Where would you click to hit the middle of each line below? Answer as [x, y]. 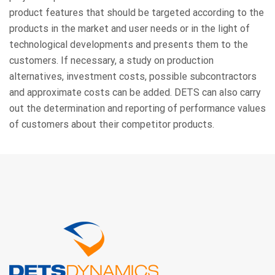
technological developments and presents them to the [129, 45]
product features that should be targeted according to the [137, 13]
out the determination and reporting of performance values [137, 109]
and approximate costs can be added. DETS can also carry [135, 93]
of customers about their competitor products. [112, 125]
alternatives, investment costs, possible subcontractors [133, 77]
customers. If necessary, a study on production [111, 61]
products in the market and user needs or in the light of [130, 29]
